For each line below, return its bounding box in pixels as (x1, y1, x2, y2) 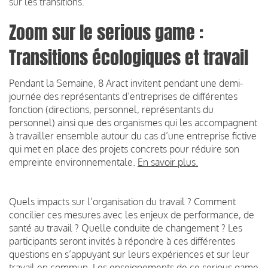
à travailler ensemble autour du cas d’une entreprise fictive (9, 129, 257, 142)
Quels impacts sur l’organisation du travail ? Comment (9, 195, 236, 208)
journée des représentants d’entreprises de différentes (9, 90, 237, 102)
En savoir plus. (138, 156, 198, 168)
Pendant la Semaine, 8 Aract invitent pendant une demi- (9, 77, 243, 89)
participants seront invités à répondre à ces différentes (9, 234, 235, 247)
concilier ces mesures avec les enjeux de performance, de (9, 208, 254, 221)
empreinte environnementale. (9, 156, 138, 168)
